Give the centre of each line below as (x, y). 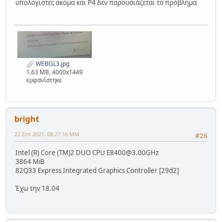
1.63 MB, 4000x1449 (55, 72)
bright (27, 119)
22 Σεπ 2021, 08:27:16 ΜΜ (47, 134)
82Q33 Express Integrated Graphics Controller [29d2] (97, 170)
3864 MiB (30, 161)
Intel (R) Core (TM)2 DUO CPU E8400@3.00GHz (88, 152)
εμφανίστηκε (44, 80)
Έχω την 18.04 (37, 188)
